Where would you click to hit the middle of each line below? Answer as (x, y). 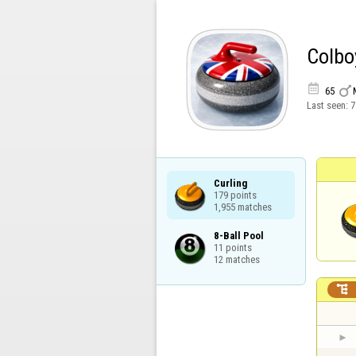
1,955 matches (242, 207)
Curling (230, 183)
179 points (235, 195)
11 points (232, 247)
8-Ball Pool (238, 235)
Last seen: (328, 105)
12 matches (236, 259)
